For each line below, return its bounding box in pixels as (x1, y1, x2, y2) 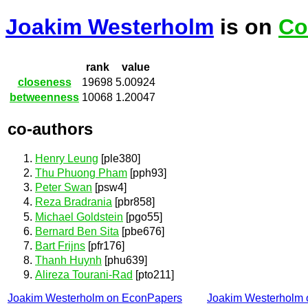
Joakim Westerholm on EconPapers (8, 292, 182, 305)
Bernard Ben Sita (35, 225, 119, 237)
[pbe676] (119, 225, 164, 237)
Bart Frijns (35, 240, 85, 252)
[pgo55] (123, 210, 162, 223)
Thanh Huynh (35, 254, 102, 267)
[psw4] (92, 181, 126, 194)
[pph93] (127, 167, 166, 179)
